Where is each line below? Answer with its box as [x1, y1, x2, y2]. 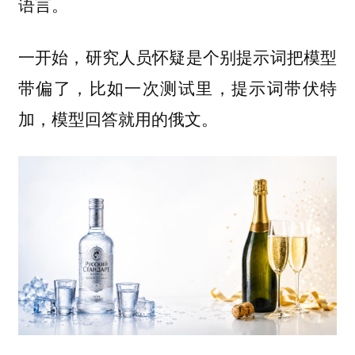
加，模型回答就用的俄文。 [17, 106, 218, 131]
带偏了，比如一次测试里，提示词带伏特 [17, 75, 338, 100]
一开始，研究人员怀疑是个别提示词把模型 [17, 44, 338, 69]
